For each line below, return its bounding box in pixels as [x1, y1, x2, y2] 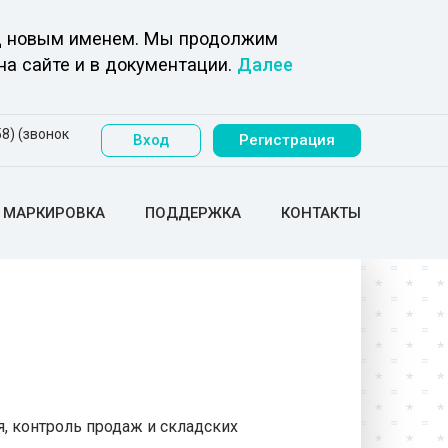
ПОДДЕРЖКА [145, 203, 241, 222]
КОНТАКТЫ [281, 203, 361, 222]
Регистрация [239, 131, 335, 149]
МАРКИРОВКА [3, 203, 105, 222]
